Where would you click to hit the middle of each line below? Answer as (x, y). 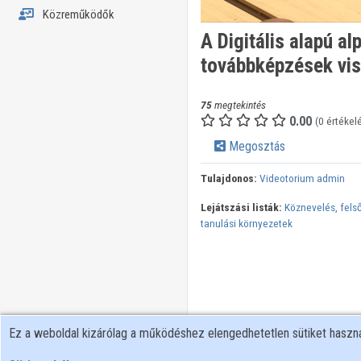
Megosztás (255, 147)
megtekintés (239, 105)
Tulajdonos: (228, 178)
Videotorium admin (302, 178)
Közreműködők (77, 15)
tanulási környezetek (246, 224)
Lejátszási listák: (241, 207)
